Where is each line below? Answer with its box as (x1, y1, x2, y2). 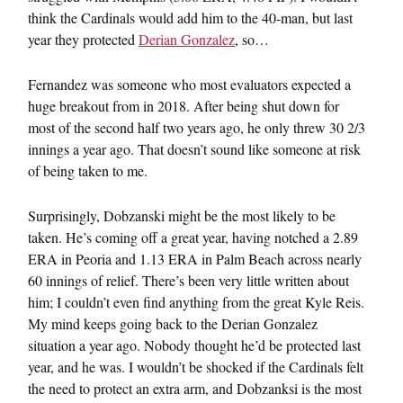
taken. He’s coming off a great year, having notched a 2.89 (28, 228, 358, 246)
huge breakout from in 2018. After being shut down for (28, 96, 339, 115)
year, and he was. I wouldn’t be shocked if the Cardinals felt (28, 357, 363, 376)
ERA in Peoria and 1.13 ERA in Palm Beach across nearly (28, 249, 362, 268)
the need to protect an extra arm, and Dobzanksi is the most (28, 379, 362, 398)
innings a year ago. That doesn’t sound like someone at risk (28, 139, 361, 158)
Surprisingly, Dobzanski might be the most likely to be (28, 206, 336, 225)
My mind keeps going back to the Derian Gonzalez (28, 314, 318, 333)
